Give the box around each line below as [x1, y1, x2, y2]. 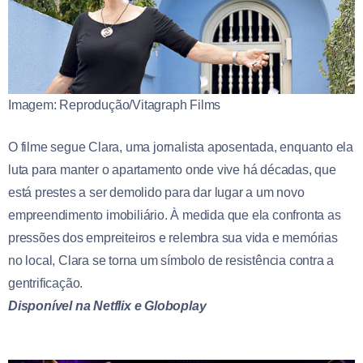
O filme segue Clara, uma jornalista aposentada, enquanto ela [8, 140, 353, 155]
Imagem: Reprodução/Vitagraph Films [8, 98, 221, 113]
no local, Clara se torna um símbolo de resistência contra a [8, 254, 335, 268]
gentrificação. [8, 276, 83, 291]
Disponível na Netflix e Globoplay [8, 299, 207, 314]
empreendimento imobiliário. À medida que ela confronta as [8, 208, 341, 223]
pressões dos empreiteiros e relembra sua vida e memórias [8, 231, 338, 246]
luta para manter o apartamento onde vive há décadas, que [8, 163, 336, 177]
